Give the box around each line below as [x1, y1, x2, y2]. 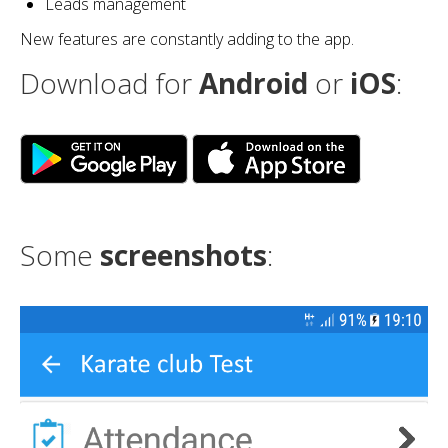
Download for [20, 64, 199, 102]
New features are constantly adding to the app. [20, 28, 354, 50]
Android [199, 64, 308, 102]
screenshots [100, 236, 267, 274]
